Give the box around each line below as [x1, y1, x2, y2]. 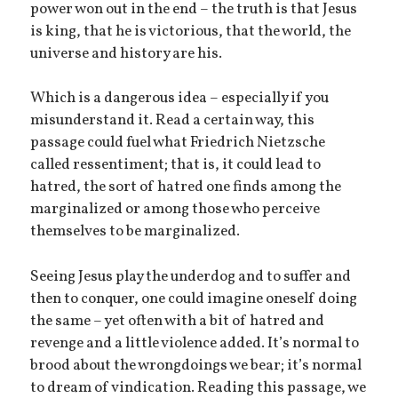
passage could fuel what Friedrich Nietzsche [30, 132, 326, 155]
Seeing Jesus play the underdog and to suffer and [30, 266, 352, 288]
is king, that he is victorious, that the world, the [30, 20, 352, 43]
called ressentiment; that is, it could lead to [30, 155, 322, 177]
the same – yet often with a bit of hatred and [30, 310, 325, 332]
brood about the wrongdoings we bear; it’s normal [30, 354, 362, 377]
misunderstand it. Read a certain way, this [30, 110, 315, 132]
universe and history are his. [30, 43, 223, 65]
